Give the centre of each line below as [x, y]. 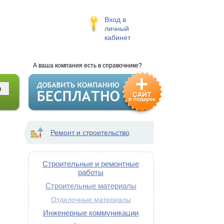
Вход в [115, 19]
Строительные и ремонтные [91, 164]
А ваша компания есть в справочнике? [87, 65]
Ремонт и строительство [90, 132]
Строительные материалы [91, 186]
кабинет [117, 37]
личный [116, 28]
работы [91, 172]
